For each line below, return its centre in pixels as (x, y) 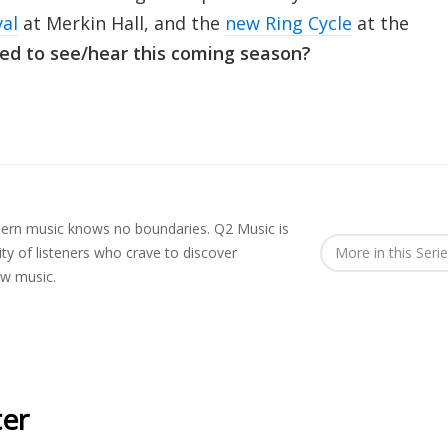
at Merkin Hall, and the (121, 22)
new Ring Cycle (288, 22)
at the (382, 22)
